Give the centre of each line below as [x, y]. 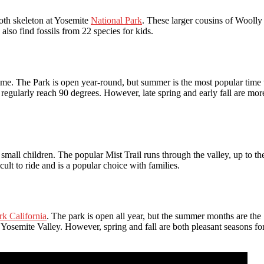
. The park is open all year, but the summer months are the [154, 216]
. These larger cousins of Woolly [202, 20]
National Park [116, 20]
